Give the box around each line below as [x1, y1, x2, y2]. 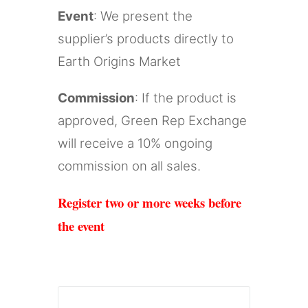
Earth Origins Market [58, 54, 181, 69]
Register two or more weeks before [58, 193, 241, 212]
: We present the [93, 8, 192, 24]
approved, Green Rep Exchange [58, 113, 247, 129]
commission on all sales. [58, 158, 201, 174]
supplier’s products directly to [58, 31, 234, 47]
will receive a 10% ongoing [58, 135, 212, 151]
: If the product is [135, 90, 236, 106]
